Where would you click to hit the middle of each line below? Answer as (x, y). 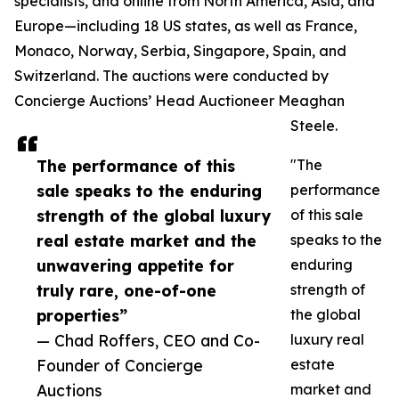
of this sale (327, 215)
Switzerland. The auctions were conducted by (171, 76)
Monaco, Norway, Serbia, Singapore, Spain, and (180, 51)
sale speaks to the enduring (149, 191)
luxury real (327, 340)
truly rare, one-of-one (126, 291)
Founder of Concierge (120, 366)
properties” (82, 316)
